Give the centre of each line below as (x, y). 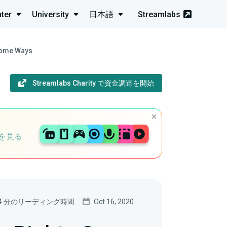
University (50, 14)
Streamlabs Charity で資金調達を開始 (93, 83)
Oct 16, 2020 (114, 201)
